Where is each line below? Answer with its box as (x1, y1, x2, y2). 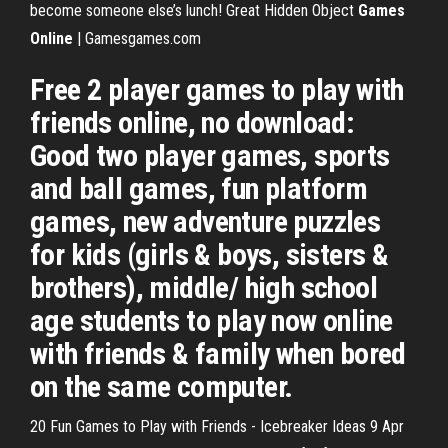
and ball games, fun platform (30, 171, 368, 206)
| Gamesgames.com (73, 29, 201, 48)
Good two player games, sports (30, 138, 390, 173)
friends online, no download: (30, 105, 355, 140)
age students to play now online (30, 303, 393, 338)
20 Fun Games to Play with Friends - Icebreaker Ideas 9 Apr (30, 417, 404, 436)
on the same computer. (30, 369, 293, 404)
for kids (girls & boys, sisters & (30, 237, 389, 272)
